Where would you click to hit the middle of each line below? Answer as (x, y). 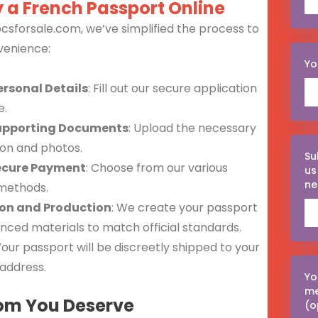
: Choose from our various (157, 168)
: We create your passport (185, 207)
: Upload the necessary (192, 128)
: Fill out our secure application (172, 88)
